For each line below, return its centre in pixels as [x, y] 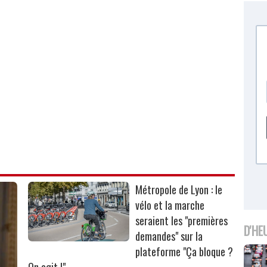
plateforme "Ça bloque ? [184, 251]
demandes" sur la [169, 236]
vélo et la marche [170, 205]
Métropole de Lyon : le [179, 189]
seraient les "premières [182, 220]
